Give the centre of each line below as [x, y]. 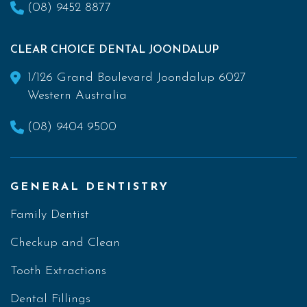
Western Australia [77, 95]
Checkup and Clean [65, 243]
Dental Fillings [50, 299]
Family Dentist [50, 214]
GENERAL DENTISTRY [90, 187]
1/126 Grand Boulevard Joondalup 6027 [137, 77]
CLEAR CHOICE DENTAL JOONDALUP [114, 50]
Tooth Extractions [58, 271]
